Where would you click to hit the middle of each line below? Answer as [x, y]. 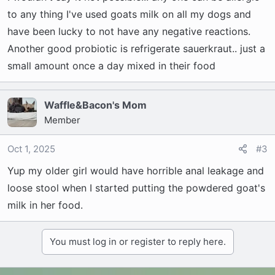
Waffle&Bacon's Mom [95, 105]
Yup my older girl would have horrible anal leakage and [136, 171]
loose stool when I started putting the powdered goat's [136, 188]
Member [62, 120]
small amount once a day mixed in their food [111, 66]
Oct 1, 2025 [31, 149]
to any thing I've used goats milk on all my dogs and [129, 14]
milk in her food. [45, 205]
